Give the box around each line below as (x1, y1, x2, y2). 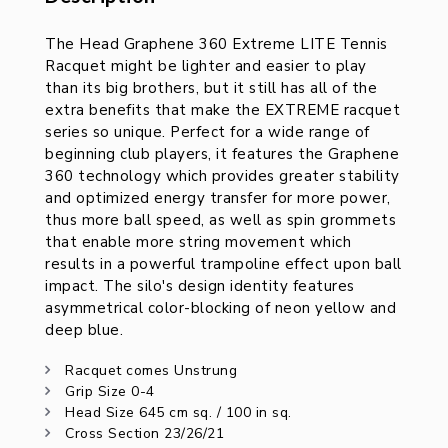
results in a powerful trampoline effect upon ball (45, 254, 402, 274)
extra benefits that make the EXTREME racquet (45, 100, 400, 120)
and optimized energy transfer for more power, (45, 188, 391, 208)
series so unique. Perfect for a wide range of (45, 122, 370, 142)
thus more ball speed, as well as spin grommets (45, 210, 396, 230)
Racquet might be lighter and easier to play (45, 56, 367, 76)
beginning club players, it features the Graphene (45, 144, 399, 164)
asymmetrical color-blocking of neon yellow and (45, 298, 396, 318)
